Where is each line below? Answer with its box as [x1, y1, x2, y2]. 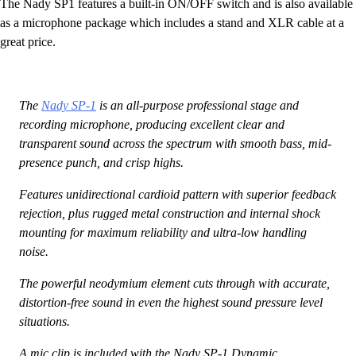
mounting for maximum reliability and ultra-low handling [19, 225, 307, 239]
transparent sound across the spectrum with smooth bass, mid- [19, 136, 331, 150]
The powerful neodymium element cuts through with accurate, [19, 276, 330, 290]
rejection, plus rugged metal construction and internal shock [19, 206, 320, 220]
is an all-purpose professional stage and [96, 98, 299, 112]
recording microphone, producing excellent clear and [19, 117, 284, 131]
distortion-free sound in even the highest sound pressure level [19, 295, 323, 309]
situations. [19, 314, 70, 328]
